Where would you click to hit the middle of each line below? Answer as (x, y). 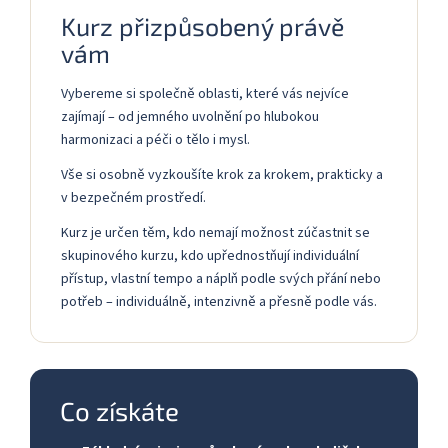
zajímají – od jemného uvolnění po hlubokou (190, 116)
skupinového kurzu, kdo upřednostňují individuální (210, 255)
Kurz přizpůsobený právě (202, 25)
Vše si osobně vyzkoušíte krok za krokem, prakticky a (222, 174)
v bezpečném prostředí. (133, 197)
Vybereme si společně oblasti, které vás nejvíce (205, 93)
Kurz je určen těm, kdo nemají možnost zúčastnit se (215, 232)
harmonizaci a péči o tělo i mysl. (155, 139)
